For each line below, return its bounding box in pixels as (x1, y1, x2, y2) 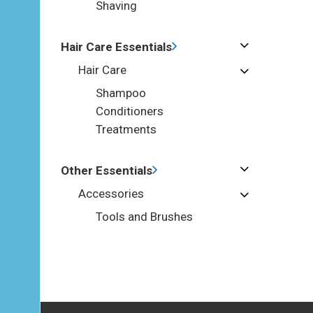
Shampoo (96, 86, 146, 100)
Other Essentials (61, 163, 152, 177)
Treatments (96, 122, 156, 136)
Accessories (78, 187, 144, 201)
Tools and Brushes (96, 210, 193, 224)
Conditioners (96, 104, 163, 118)
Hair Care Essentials (61, 40, 172, 54)
